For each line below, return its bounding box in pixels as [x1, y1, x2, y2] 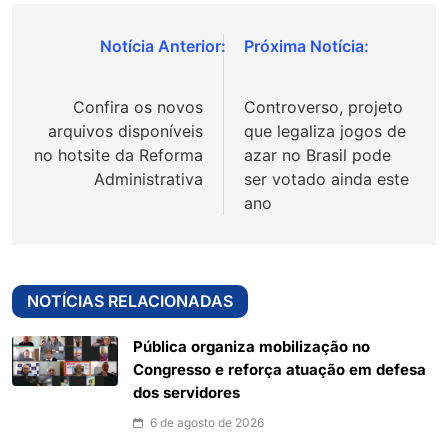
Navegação [31, 36, 160, 66]
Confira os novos [73, 97, 203, 118]
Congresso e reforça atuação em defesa [133, 361, 426, 380]
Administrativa [94, 169, 203, 190]
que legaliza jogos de [244, 121, 406, 142]
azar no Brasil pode [244, 145, 391, 166]
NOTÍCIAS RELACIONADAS [27, 291, 233, 312]
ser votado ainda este [244, 169, 409, 190]
